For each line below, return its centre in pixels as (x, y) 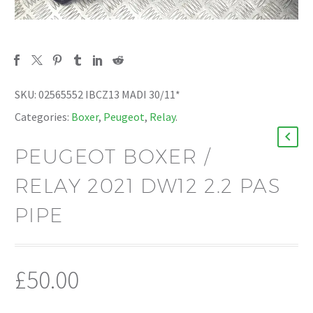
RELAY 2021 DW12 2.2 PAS (148, 186)
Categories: (42, 117)
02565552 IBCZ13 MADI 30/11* (109, 95)
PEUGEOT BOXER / (112, 156)
